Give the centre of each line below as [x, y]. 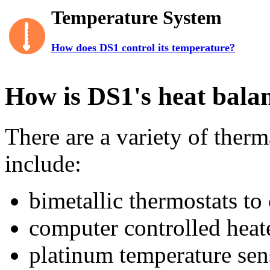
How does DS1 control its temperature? [143, 48]
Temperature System [137, 17]
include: [43, 163]
